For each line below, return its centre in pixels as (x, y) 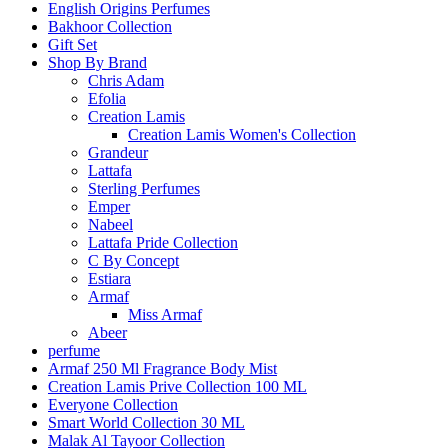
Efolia (107, 99)
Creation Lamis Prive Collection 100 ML (177, 387)
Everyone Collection (113, 405)
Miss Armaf (165, 315)
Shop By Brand (97, 63)
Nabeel (110, 225)
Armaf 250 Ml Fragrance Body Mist (162, 369)
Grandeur (118, 153)
